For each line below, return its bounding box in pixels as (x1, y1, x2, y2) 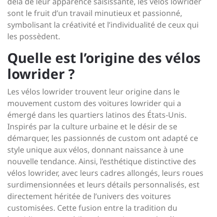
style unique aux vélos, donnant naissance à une (7, 144, 184, 155)
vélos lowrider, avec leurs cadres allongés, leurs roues (7, 167, 203, 178)
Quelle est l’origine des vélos (7, 48, 201, 67)
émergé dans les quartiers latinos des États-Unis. (7, 109, 186, 120)
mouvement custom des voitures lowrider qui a (7, 97, 181, 108)
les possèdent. (7, 31, 60, 42)
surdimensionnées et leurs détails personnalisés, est (7, 179, 200, 190)
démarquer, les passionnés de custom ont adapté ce (7, 132, 198, 143)
